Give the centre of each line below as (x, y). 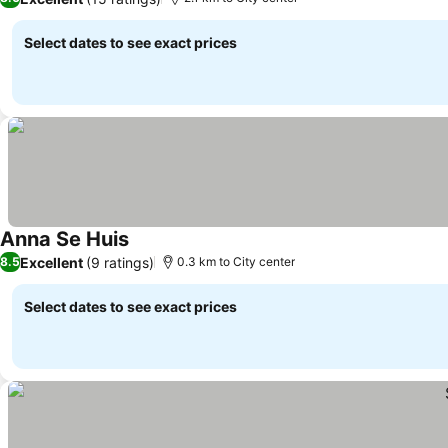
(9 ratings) (120, 262)
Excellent (51, 262)
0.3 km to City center (236, 261)
